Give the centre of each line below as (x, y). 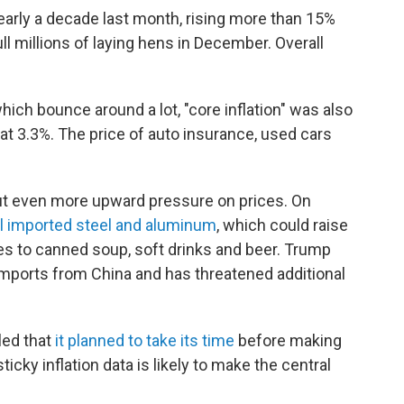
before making (288, 340)
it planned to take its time (145, 340)
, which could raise (282, 225)
